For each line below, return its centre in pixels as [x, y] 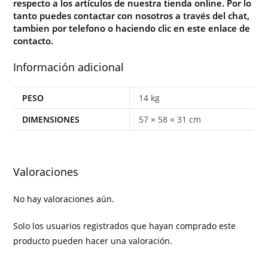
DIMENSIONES [51, 119]
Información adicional [69, 67]
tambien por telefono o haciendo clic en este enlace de [132, 28]
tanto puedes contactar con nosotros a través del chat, [132, 15]
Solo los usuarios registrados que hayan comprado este [125, 226]
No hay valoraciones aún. [64, 199]
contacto [32, 40]
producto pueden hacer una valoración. [93, 240]
